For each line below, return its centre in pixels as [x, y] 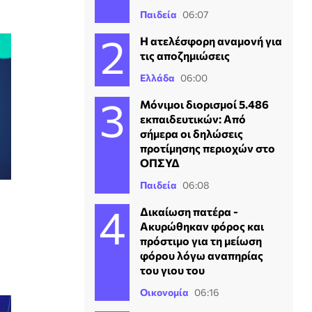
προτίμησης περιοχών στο [208, 148]
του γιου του [172, 270]
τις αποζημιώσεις [185, 55]
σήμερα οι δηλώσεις [192, 133]
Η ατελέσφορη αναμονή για [211, 40]
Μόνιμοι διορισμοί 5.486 [204, 104]
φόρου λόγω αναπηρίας [202, 255]
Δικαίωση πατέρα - [189, 211]
